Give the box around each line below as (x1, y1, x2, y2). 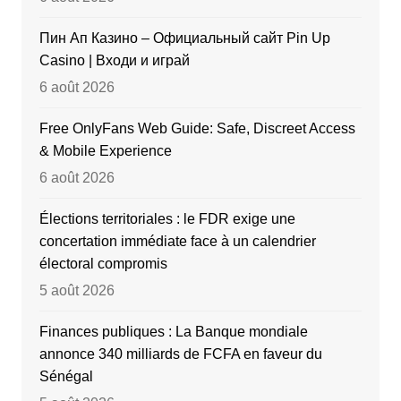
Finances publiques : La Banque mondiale (38, 324, 308, 340)
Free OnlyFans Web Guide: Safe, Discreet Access (38, 121, 355, 137)
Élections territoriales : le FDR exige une (38, 211, 295, 227)
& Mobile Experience (38, 143, 172, 159)
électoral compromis (38, 256, 167, 272)
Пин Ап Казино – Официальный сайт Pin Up (38, 30, 330, 47)
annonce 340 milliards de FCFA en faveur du (38, 346, 322, 363)
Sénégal (38, 369, 93, 385)
